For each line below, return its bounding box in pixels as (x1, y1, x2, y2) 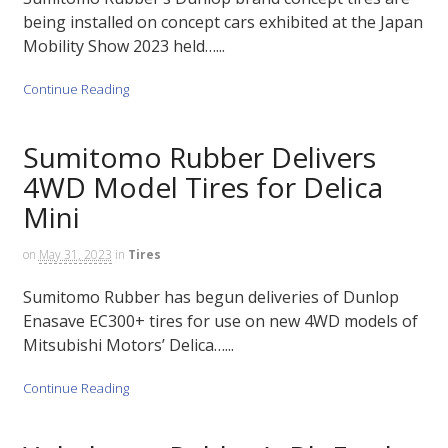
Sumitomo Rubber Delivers (22, 137, 376, 176)
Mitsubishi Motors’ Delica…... (22, 334, 234, 357)
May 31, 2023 (38, 245, 112, 263)
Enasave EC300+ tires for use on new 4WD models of (22, 310, 418, 333)
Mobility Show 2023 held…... (22, 35, 225, 58)
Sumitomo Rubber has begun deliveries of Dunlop (22, 286, 399, 309)
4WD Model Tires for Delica (22, 167, 383, 206)
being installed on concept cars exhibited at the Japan (22, 11, 423, 34)
